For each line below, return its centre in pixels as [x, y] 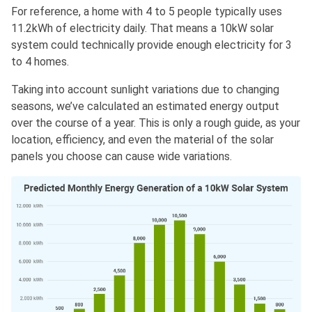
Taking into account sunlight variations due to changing [145, 89]
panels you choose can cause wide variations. [122, 156]
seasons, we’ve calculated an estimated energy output [145, 106]
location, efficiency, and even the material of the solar [142, 139]
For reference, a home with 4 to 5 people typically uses [147, 11]
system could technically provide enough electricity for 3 [151, 45]
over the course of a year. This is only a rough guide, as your [156, 123]
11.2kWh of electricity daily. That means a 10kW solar [142, 28]
